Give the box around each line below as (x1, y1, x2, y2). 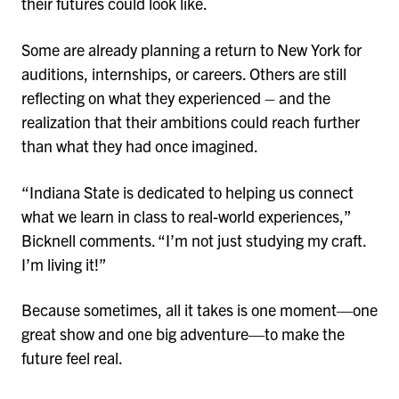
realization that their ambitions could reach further (21, 110, 360, 132)
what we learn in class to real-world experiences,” (21, 205, 351, 226)
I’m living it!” (21, 253, 110, 274)
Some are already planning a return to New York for (21, 38, 362, 60)
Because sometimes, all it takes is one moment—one (21, 299, 378, 321)
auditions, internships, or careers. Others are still (21, 62, 346, 84)
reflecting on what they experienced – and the (21, 86, 330, 108)
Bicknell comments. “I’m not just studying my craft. (21, 229, 366, 250)
